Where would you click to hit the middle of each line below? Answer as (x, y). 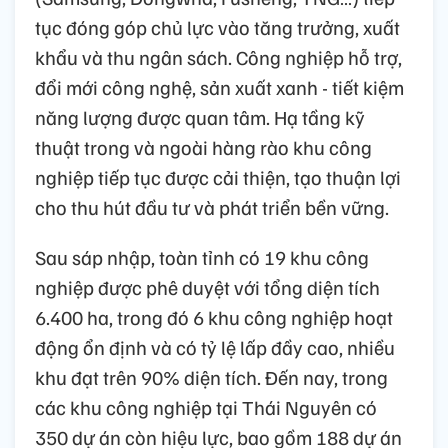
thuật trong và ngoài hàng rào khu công (203, 146)
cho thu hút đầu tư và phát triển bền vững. (212, 206)
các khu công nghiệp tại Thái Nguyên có (206, 406)
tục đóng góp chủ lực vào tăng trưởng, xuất (217, 26)
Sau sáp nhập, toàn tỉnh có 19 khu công (202, 256)
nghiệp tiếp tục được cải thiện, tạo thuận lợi (218, 176)
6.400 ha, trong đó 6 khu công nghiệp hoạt (214, 316)
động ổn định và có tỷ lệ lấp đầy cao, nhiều (215, 346)
